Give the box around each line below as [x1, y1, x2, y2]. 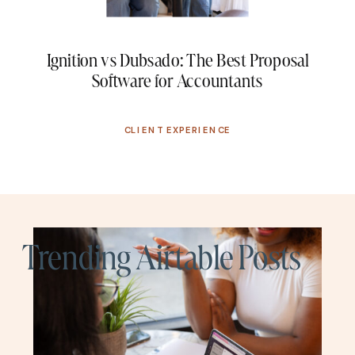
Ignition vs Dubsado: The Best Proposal [46, 48, 309, 71]
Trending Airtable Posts [22, 236, 302, 279]
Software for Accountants [92, 68, 263, 91]
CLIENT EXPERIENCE [124, 124, 231, 136]
